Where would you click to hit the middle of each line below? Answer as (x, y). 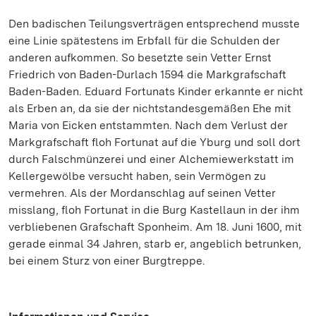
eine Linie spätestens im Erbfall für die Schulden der (144, 41)
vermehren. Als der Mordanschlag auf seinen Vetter (142, 193)
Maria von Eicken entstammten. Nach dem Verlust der (148, 125)
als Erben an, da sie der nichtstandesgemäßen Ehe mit (150, 108)
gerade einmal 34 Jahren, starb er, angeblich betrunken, (155, 244)
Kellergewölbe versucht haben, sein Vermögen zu (137, 176)
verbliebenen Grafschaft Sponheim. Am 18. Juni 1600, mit (155, 227)
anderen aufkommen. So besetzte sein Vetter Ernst (140, 57)
